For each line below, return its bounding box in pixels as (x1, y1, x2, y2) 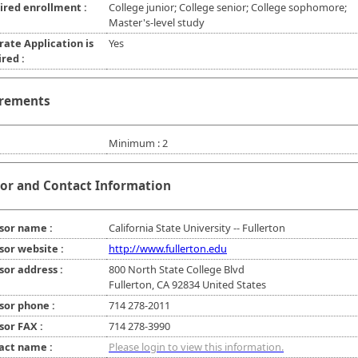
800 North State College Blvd (109, 262, 245, 277)
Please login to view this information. (109, 340, 284, 355)
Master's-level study (109, 15, 205, 30)
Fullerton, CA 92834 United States (109, 277, 266, 292)
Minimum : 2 (109, 136, 168, 151)
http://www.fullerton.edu (109, 241, 227, 257)
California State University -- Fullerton (109, 221, 285, 236)
